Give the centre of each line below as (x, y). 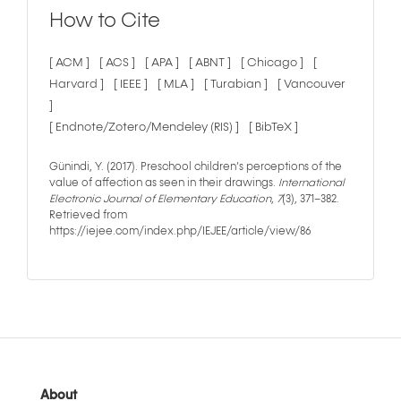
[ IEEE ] (132, 84)
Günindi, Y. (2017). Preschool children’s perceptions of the (196, 167)
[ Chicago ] (273, 63)
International (311, 183)
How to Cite (105, 21)
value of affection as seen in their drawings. (164, 183)
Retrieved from (88, 215)
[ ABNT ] (211, 63)
